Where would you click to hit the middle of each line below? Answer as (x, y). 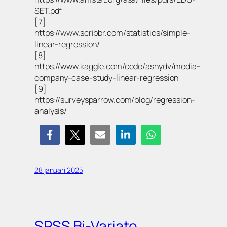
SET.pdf (48, 10)
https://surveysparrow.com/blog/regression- (115, 100)
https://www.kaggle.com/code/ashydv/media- (117, 66)
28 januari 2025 (59, 170)
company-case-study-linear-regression (107, 77)
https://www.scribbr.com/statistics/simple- (112, 33)
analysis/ (51, 111)
